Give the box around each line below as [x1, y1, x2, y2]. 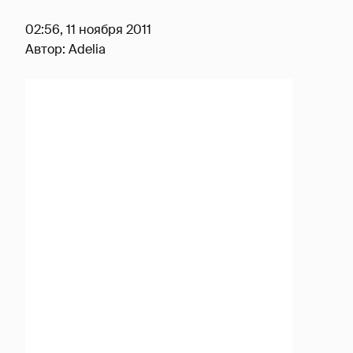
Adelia [69, 41, 106, 58]
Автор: [25, 41, 69, 58]
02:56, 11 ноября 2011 [25, 21, 151, 38]
